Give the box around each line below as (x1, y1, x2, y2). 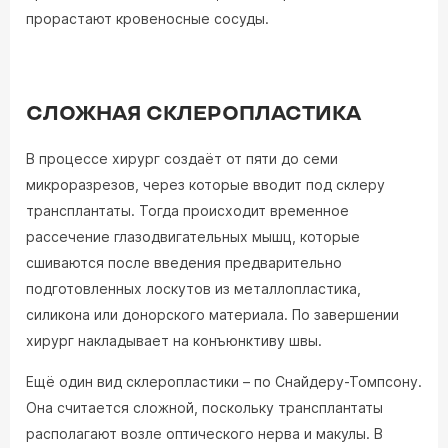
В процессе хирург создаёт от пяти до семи (26, 150, 338, 167)
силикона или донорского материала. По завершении (26, 306, 399, 323)
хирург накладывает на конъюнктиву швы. (26, 332, 322, 349)
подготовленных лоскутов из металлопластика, (26, 280, 361, 297)
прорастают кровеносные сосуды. (26, 10, 269, 27)
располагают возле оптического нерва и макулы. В (26, 425, 383, 442)
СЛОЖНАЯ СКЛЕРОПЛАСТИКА (26, 102, 361, 126)
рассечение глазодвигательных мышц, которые (26, 228, 360, 245)
